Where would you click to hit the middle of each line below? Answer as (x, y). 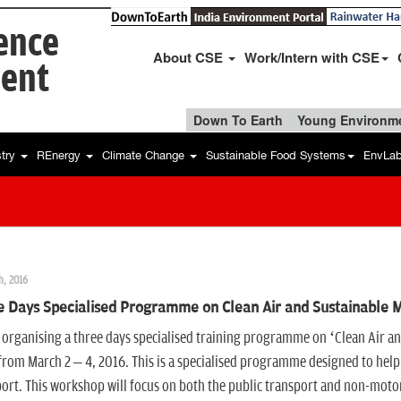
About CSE (190, 57)
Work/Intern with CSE (312, 57)
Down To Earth (239, 120)
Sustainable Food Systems (276, 155)
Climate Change (145, 155)
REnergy (60, 155)
